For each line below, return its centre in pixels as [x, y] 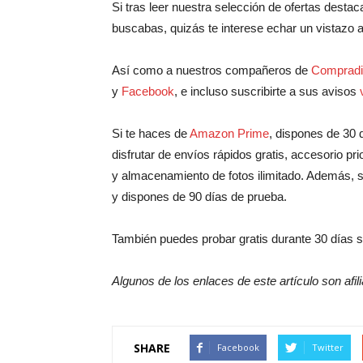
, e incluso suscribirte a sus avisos [267, 91]
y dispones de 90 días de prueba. [199, 196]
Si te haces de [151, 133]
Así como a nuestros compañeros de [211, 70]
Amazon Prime [229, 133]
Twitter [328, 347]
